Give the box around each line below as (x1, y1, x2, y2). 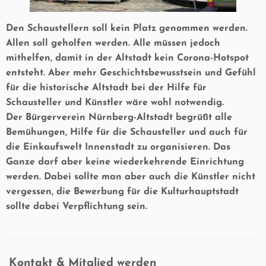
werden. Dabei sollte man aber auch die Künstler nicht (6, 172, 255, 182)
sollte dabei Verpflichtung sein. (6, 202, 147, 211)
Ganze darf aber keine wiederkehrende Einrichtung (6, 157, 244, 167)
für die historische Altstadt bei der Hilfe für (6, 83, 207, 93)
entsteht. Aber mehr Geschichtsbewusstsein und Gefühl (6, 68, 256, 78)
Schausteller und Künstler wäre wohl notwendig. (6, 98, 224, 107)
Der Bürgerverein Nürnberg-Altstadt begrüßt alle (6, 113, 232, 122)
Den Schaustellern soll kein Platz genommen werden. (6, 24, 248, 33)
